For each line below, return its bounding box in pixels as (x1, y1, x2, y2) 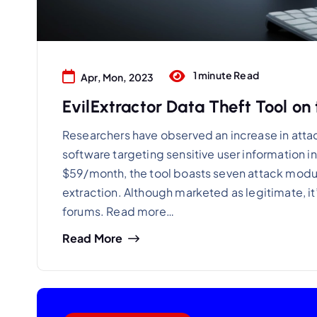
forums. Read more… (62, 204, 174, 219)
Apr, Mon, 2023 (81, 71, 154, 84)
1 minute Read (191, 68, 259, 81)
